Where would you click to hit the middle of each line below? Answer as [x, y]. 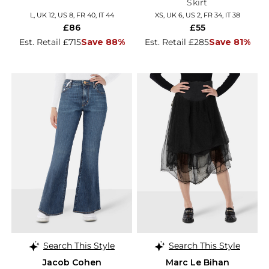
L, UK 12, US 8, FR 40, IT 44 [72, 15]
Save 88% [103, 42]
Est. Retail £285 [177, 42]
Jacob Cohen [72, 262]
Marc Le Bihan [197, 262]
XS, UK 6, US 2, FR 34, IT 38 [197, 15]
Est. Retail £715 [50, 42]
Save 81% [229, 42]
